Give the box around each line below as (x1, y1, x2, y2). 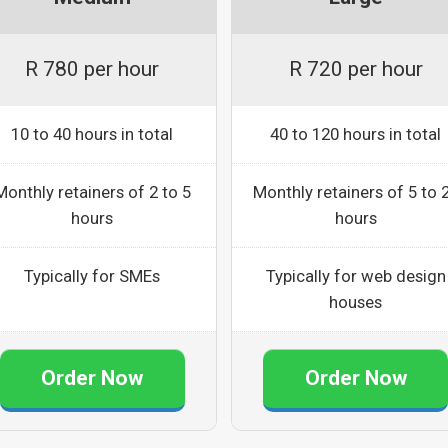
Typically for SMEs (24, 266, 161, 287)
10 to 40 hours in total (11, 124, 174, 145)
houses (329, 292, 383, 313)
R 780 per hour (25, 57, 160, 82)
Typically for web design (265, 266, 446, 287)
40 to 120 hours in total (270, 124, 442, 145)
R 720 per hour (288, 57, 423, 82)
